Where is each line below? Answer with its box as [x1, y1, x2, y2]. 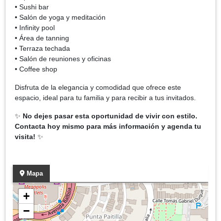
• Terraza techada [15, 44, 70, 52]
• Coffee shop [15, 65, 57, 73]
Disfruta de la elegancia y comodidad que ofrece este [15, 83, 181, 91]
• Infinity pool [15, 23, 55, 32]
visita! [15, 132, 36, 141]
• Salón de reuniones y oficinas [15, 54, 111, 63]
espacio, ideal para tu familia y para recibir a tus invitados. [15, 93, 196, 102]
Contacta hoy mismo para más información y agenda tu [15, 122, 201, 130]
